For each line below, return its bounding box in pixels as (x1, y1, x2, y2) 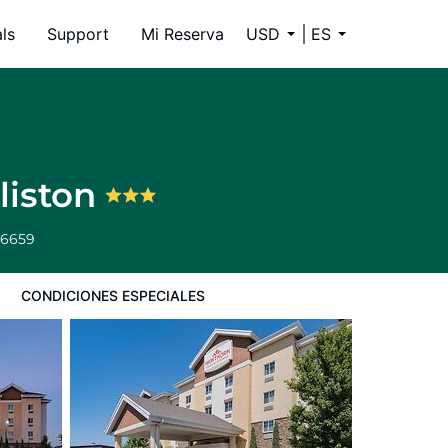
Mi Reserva (141, 24, 224, 44)
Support (47, 24, 109, 44)
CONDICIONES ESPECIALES (21, 287, 205, 304)
